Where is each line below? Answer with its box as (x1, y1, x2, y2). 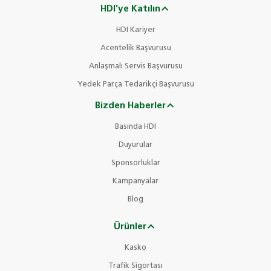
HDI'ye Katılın (100, 4, 160, 13)
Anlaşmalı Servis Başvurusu (88, 63, 183, 70)
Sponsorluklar (111, 160, 160, 167)
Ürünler (114, 222, 146, 231)
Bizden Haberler (94, 101, 166, 110)
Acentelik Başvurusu (100, 45, 171, 52)
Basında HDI (115, 123, 156, 131)
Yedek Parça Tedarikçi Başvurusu (77, 81, 194, 88)
